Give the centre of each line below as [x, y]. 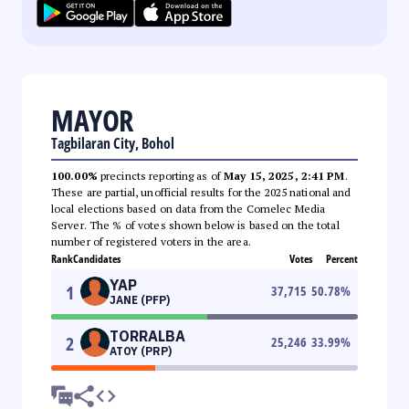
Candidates [97, 258]
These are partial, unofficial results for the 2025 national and [201, 192]
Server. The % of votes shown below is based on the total [195, 225]
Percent [342, 258]
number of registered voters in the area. [151, 241]
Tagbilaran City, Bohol [113, 143]
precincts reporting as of [161, 175]
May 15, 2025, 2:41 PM [284, 175]
